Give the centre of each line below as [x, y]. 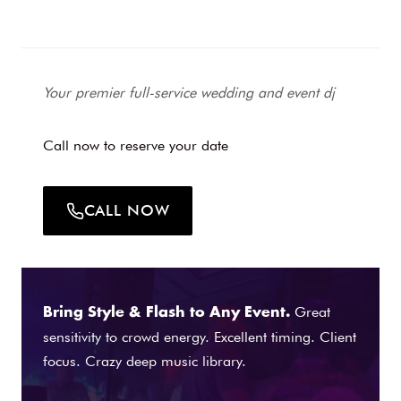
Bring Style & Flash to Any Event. [166, 312]
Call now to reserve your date [136, 146]
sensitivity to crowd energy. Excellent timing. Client [200, 337]
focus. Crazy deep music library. [145, 361]
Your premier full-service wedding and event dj [189, 93]
